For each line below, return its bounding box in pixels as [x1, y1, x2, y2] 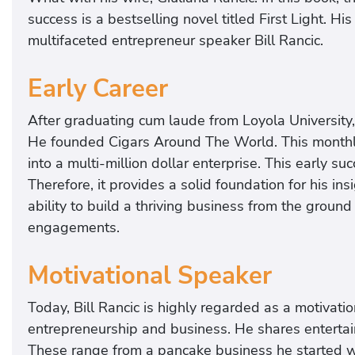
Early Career [28, 72, 168, 106]
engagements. [28, 218, 120, 238]
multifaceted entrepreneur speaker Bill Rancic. [28, 31, 323, 51]
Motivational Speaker [28, 259, 272, 293]
